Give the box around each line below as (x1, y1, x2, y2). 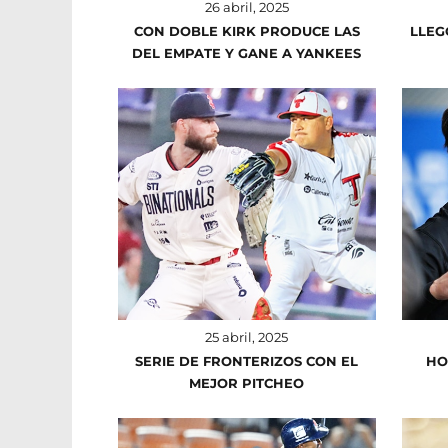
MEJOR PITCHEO (189, 374, 305, 391)
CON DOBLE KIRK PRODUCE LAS (133, 23, 360, 40)
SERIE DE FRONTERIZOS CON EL (135, 352, 359, 369)
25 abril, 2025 (205, 328, 289, 345)
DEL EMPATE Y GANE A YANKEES (132, 45, 362, 62)
